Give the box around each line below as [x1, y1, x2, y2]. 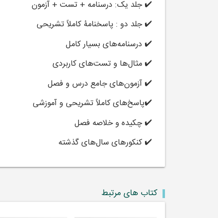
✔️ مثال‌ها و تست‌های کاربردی [53, 57, 152, 71]
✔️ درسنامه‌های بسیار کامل [66, 37, 152, 51]
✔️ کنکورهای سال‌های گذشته [58, 136, 152, 150]
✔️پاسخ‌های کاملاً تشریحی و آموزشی [33, 97, 152, 110]
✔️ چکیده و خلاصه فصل [74, 116, 152, 130]
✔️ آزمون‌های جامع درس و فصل [48, 77, 152, 91]
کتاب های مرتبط [101, 186, 158, 201]
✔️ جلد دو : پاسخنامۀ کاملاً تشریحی [36, 18, 152, 32]
